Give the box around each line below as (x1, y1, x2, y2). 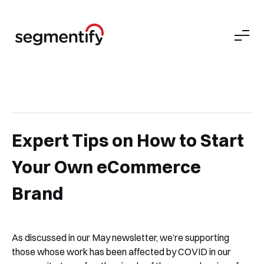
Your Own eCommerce (12, 156, 201, 178)
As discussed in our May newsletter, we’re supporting (12, 232, 229, 243)
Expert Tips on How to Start (12, 130, 244, 151)
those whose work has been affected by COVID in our (12, 246, 231, 258)
